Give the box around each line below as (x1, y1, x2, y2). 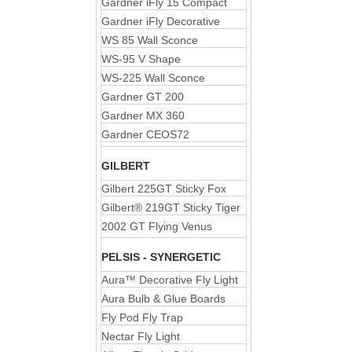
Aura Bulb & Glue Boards (101, 292, 225, 305)
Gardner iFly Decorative (101, 15, 220, 27)
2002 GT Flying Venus (101, 220, 212, 233)
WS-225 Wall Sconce (101, 71, 205, 84)
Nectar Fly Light (101, 330, 180, 343)
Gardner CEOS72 (101, 128, 189, 141)
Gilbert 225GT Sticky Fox (101, 182, 226, 195)
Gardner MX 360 (101, 109, 185, 122)
